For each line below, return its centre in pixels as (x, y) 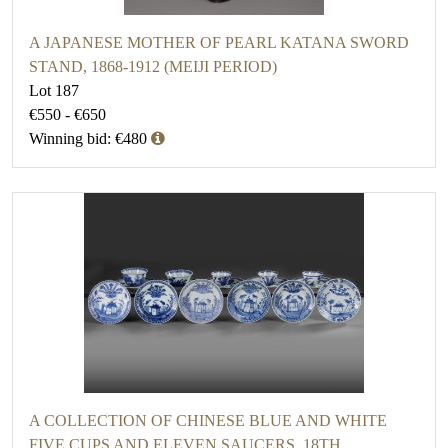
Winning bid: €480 (88, 139)
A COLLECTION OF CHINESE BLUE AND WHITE (208, 421)
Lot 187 (54, 91)
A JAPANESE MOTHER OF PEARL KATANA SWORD (219, 43)
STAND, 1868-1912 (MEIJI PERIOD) (153, 67)
